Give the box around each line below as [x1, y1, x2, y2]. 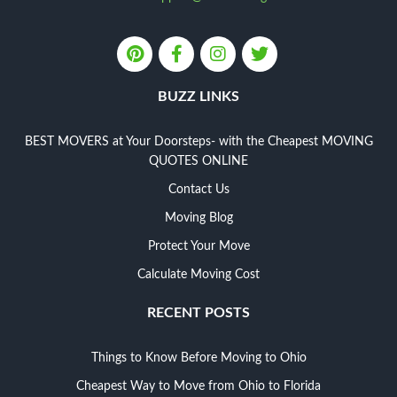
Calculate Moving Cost [137, 268, 260, 281]
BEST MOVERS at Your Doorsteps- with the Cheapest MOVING [24, 135, 373, 148]
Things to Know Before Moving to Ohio [90, 351, 307, 364]
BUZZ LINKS [158, 89, 239, 104]
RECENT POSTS [147, 305, 250, 320]
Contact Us [167, 183, 230, 196]
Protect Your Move [147, 239, 250, 253]
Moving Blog [164, 211, 233, 224]
